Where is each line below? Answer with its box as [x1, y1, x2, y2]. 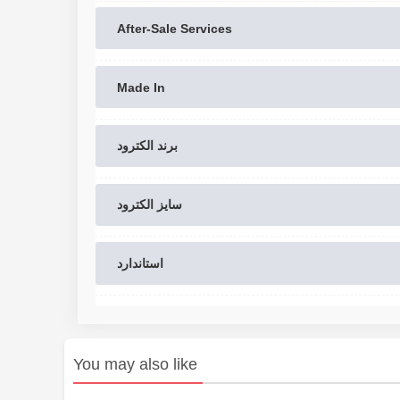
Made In [117, 79, 165, 95]
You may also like [73, 355, 197, 374]
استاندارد [117, 256, 163, 271]
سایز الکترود [117, 197, 182, 212]
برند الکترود [117, 138, 178, 154]
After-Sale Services [117, 21, 232, 36]
